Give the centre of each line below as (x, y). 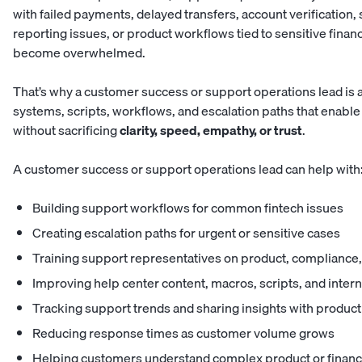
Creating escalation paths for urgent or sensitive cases (186, 233)
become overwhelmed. (79, 53)
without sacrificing (66, 130)
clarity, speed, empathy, (188, 130)
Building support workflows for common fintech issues (188, 208)
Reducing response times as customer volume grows (183, 333)
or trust (281, 130)
